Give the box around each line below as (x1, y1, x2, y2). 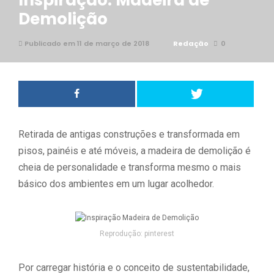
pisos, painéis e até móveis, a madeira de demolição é (18, 145, 251, 157)
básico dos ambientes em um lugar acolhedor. (18, 178, 214, 190)
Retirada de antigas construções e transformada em (18, 128, 240, 140)
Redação (173, 39, 209, 48)
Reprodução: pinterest (100, 229, 174, 238)
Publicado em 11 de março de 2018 (23, 39, 149, 48)
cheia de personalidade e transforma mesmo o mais (18, 161, 241, 173)
